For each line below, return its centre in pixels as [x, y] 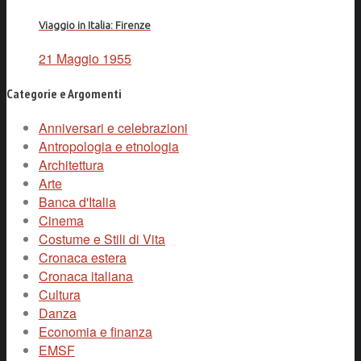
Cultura [60, 294]
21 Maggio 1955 [85, 59]
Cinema [61, 220]
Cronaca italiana [86, 276]
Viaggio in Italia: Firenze [95, 26]
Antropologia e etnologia [109, 146]
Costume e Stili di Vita [102, 239]
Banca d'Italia [77, 201]
